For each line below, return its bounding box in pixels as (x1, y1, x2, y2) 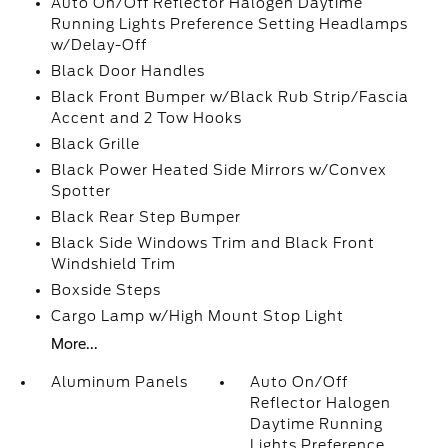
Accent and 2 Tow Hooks (50, 110, 242, 126)
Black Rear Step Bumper (50, 209, 241, 225)
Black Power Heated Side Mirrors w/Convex (50, 162, 387, 178)
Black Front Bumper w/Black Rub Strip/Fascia (50, 89, 409, 105)
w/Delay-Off (50, 37, 147, 53)
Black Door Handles (50, 63, 205, 79)
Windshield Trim (50, 256, 176, 272)
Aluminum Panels (50, 374, 188, 390)
